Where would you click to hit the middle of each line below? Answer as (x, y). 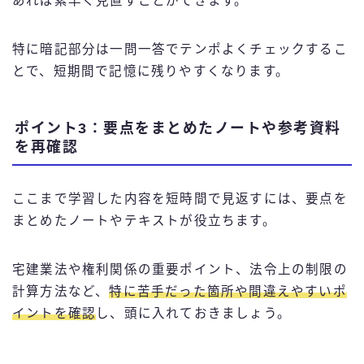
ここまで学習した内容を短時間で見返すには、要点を (180, 198)
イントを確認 (54, 313)
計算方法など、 (61, 291)
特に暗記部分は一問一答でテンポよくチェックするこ (180, 50)
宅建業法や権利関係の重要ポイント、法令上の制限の (180, 269)
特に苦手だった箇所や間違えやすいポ (228, 291)
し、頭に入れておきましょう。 (194, 313)
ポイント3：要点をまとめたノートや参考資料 (178, 128)
